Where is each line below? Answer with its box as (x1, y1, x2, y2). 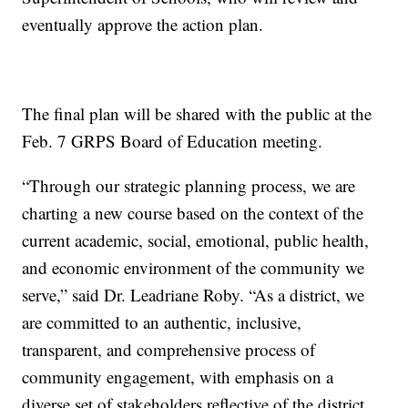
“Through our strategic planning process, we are (22, 173, 356, 197)
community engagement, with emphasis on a (22, 364, 334, 388)
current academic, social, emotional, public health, (22, 228, 370, 251)
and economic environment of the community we (22, 255, 365, 279)
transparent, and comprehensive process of (22, 337, 316, 361)
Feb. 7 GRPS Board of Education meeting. (22, 128, 323, 152)
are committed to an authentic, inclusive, (22, 310, 302, 333)
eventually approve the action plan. (22, 12, 264, 36)
